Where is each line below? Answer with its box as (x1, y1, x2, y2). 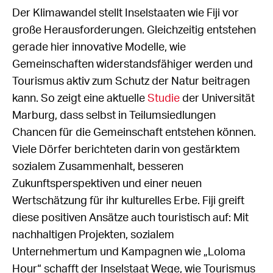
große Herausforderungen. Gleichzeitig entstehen (12, 25, 256, 36)
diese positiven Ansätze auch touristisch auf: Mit (12, 213, 249, 224)
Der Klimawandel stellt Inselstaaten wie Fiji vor (12, 8, 239, 19)
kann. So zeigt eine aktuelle (12, 93, 147, 104)
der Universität (180, 93, 255, 104)
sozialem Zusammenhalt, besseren (12, 161, 183, 172)
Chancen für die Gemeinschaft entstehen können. (12, 127, 256, 138)
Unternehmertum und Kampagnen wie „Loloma (12, 247, 246, 258)
